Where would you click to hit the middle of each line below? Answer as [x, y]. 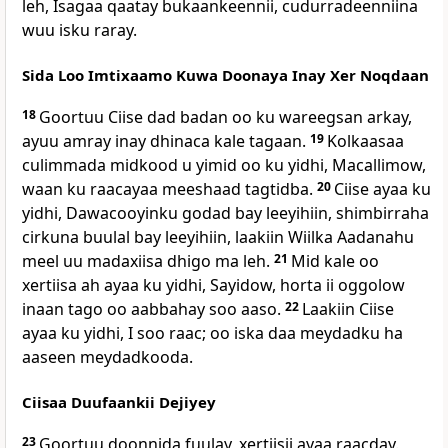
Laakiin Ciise [348, 309]
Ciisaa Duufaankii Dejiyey [119, 402]
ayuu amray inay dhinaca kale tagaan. [166, 141]
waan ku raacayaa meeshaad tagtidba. [169, 189]
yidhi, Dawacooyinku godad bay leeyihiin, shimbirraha [225, 213]
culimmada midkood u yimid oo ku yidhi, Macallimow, [224, 165]
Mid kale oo [335, 261]
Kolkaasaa [365, 141]
